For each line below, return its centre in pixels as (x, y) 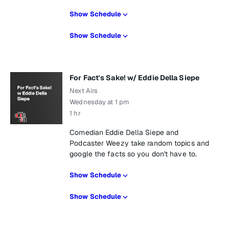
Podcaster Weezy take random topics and (140, 143)
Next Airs (84, 91)
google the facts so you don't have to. (133, 154)
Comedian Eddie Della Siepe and (124, 132)
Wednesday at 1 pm (99, 102)
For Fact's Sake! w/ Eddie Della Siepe (134, 78)
